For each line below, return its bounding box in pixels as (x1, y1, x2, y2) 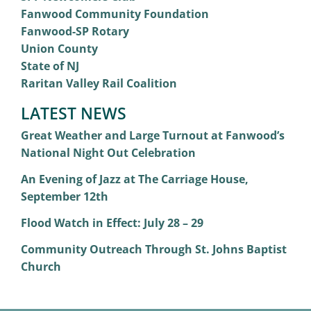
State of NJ (20, 58, 79, 74)
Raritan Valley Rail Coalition (20, 76, 177, 92)
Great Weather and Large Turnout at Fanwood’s (20, 128, 285, 144)
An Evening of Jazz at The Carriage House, (20, 171, 249, 187)
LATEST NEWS (20, 102, 126, 125)
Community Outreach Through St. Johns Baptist (20, 242, 287, 258)
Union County (20, 41, 98, 57)
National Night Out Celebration (20, 145, 196, 161)
